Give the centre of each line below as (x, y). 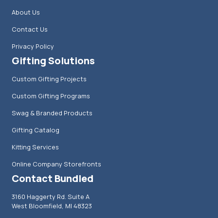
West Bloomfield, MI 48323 (52, 206)
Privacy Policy (33, 46)
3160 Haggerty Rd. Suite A (51, 197)
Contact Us (30, 29)
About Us (26, 12)
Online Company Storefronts (56, 164)
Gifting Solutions (53, 61)
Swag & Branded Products (52, 113)
